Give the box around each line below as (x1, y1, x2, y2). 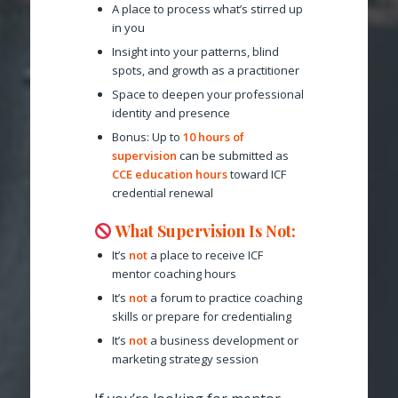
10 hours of (183, 128, 244, 145)
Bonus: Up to (112, 128, 183, 145)
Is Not (248, 219, 291, 242)
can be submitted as (177, 147, 289, 163)
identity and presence (112, 104, 230, 121)
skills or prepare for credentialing (112, 307, 291, 324)
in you (112, 19, 145, 36)
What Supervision (112, 219, 249, 242)
